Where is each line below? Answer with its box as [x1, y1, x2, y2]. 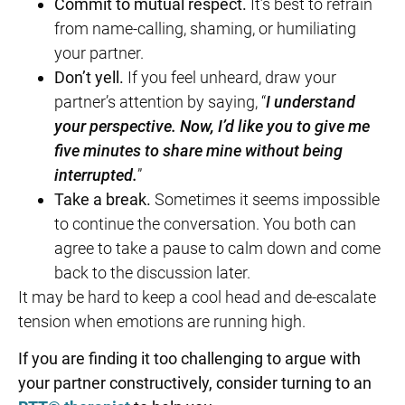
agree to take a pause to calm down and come [54, 238, 381, 258]
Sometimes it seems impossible [155, 189, 380, 209]
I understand [266, 91, 355, 111]
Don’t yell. [54, 67, 124, 87]
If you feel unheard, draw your [124, 67, 336, 87]
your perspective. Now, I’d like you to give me [54, 116, 370, 136]
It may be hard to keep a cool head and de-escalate [18, 287, 376, 306]
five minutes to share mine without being [54, 140, 343, 160]
